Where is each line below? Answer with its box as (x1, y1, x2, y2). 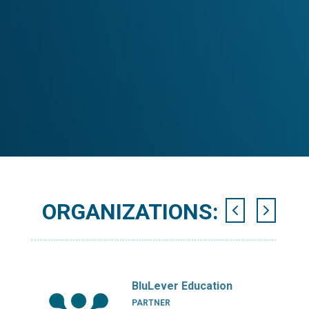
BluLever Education (132, 279, 233, 292)
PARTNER (132, 298, 171, 308)
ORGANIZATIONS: (42, 199, 219, 225)
